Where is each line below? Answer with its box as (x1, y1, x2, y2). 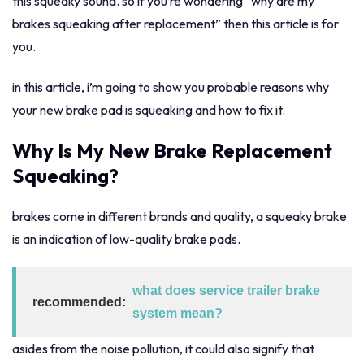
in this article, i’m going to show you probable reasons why (12, 78, 329, 95)
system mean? (132, 306, 223, 321)
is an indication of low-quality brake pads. (12, 230, 240, 247)
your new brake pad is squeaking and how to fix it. (12, 101, 285, 118)
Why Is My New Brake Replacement (12, 137, 332, 162)
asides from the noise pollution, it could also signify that (12, 340, 314, 357)
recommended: (32, 295, 126, 310)
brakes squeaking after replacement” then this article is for (12, 15, 339, 32)
